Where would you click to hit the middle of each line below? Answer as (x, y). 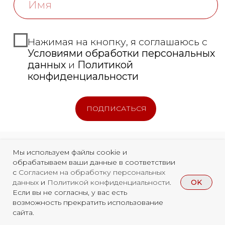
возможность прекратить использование (88, 202)
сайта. (23, 212)
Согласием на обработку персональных (92, 172)
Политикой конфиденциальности (108, 182)
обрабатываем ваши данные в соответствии (94, 162)
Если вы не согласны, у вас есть (70, 192)
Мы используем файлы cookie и (70, 152)
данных (27, 182)
